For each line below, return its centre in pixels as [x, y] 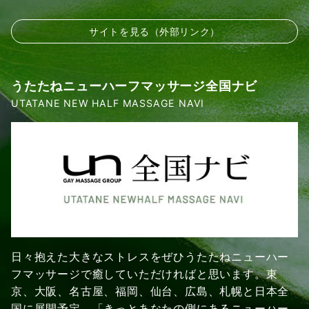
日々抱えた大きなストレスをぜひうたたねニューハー [150, 257]
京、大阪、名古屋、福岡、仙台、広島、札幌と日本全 [150, 291]
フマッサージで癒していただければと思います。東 [144, 274]
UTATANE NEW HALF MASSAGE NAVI [108, 103]
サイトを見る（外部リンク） [154, 32]
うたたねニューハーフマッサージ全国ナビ [134, 86]
